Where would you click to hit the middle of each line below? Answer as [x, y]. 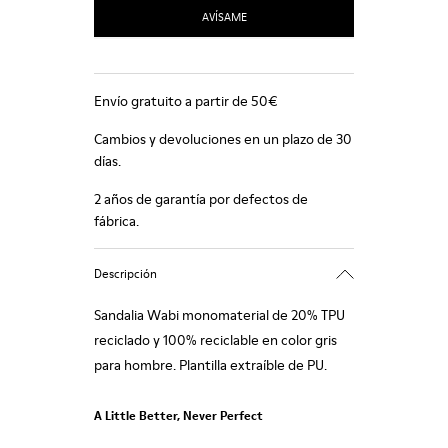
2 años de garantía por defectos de [201, 199]
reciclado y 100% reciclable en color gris [215, 340]
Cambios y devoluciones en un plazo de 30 [223, 139]
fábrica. [116, 221]
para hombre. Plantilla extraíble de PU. [210, 365]
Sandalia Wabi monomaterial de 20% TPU [219, 315]
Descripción [125, 273]
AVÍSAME [224, 16]
